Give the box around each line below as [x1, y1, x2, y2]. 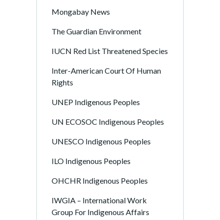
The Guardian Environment [52, 27, 141, 36]
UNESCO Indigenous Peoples [52, 137, 151, 146]
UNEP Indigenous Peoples [52, 97, 140, 107]
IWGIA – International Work [52, 195, 147, 205]
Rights [52, 78, 73, 87]
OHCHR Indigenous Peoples [52, 176, 148, 185]
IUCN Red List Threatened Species [52, 46, 168, 55]
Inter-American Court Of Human [52, 66, 161, 75]
